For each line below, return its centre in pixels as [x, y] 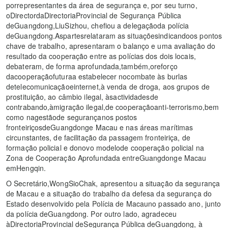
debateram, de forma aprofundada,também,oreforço [92, 66]
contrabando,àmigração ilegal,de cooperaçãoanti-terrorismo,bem [113, 107]
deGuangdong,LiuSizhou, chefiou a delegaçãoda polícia [98, 26]
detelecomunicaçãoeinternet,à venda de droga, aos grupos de [108, 87]
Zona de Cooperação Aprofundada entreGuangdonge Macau [106, 158]
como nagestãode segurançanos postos [72, 117]
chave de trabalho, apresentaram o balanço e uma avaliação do [111, 46]
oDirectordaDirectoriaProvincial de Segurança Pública [94, 16]
